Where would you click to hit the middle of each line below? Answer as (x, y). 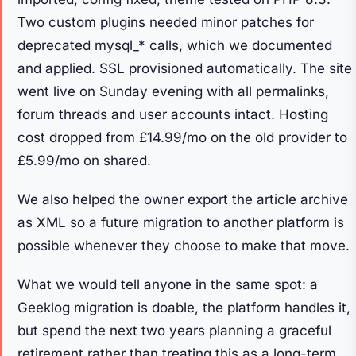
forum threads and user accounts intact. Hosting (173, 114)
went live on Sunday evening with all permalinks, (173, 91)
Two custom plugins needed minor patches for (166, 22)
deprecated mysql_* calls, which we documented (175, 45)
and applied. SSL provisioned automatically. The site (185, 68)
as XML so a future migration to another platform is (181, 222)
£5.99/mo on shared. (84, 160)
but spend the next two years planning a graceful (174, 330)
